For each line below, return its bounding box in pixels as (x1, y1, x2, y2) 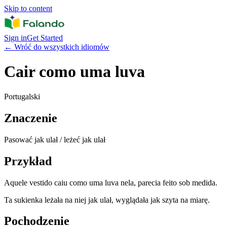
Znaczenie (4, 111, 57, 125)
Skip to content (4, 4, 52, 13)
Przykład (4, 154, 52, 168)
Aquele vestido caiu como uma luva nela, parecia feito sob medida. (4, 178, 217, 187)
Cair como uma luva (4, 62, 145, 81)
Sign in (4, 33, 27, 42)
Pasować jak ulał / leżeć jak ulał (4, 135, 105, 144)
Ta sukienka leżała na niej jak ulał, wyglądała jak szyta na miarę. (4, 195, 210, 204)
